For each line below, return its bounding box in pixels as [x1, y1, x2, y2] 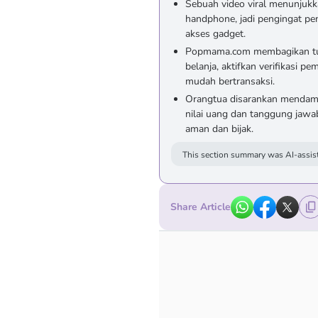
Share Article [170, 200, 231, 214]
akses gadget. [185, 27, 246, 40]
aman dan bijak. [185, 122, 253, 136]
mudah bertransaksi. [185, 75, 275, 88]
